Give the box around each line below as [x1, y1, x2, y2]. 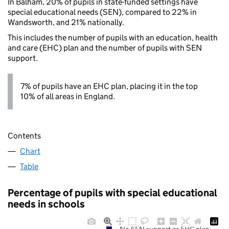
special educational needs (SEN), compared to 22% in [8, 7, 197, 17]
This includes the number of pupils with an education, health [8, 33, 218, 43]
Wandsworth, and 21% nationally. [8, 17, 124, 28]
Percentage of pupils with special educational [8, 186, 217, 199]
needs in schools [8, 197, 85, 210]
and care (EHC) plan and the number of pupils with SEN [8, 43, 202, 53]
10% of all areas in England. [20, 91, 115, 102]
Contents [8, 130, 41, 141]
